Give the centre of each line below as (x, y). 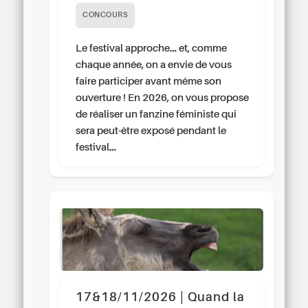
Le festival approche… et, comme (152, 48)
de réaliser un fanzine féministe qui (156, 114)
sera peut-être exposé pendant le (151, 131)
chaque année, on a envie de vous (154, 65)
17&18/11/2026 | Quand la (161, 297)
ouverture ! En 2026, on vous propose (163, 98)
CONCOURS (106, 15)
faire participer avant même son (149, 81)
